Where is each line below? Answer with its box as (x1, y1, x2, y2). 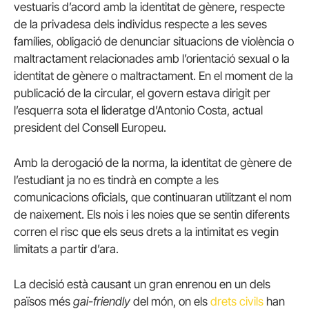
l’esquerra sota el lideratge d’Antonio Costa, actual (14, 103, 263, 117)
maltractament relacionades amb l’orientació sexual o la (14, 51, 290, 66)
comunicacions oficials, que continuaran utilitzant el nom (14, 190, 292, 205)
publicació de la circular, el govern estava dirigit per (14, 86, 270, 100)
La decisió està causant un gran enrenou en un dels (14, 277, 270, 292)
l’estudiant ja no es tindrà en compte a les (14, 173, 219, 188)
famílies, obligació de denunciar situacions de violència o (14, 34, 294, 48)
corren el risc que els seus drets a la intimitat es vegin (14, 225, 279, 239)
